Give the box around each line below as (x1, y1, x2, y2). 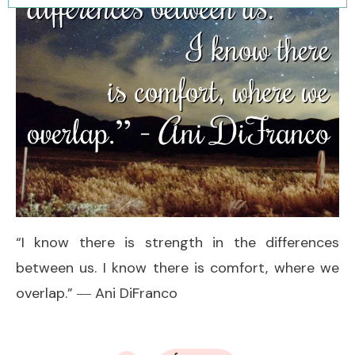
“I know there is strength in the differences (16, 232, 339, 252)
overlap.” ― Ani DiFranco (16, 283, 177, 303)
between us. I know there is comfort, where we (16, 258, 339, 277)
